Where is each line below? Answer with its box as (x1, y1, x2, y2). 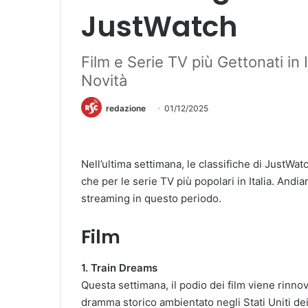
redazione (106, 103, 146, 113)
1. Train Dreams (81, 261, 157, 274)
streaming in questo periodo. (81, 192, 221, 206)
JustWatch (81, 7, 237, 46)
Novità (81, 71, 127, 89)
